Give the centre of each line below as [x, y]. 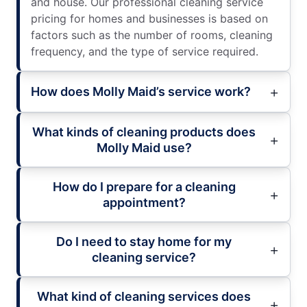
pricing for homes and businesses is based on [149, 18]
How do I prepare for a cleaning [144, 186]
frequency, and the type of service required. [145, 51]
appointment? [144, 202]
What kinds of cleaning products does [144, 132]
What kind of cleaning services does [144, 296]
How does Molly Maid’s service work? [141, 92]
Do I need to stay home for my [144, 241]
